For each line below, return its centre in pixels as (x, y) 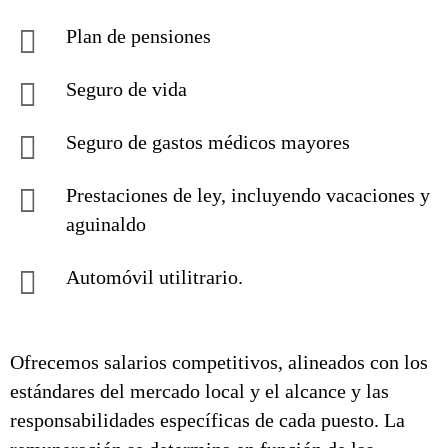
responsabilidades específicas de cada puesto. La (207, 420)
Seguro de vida (126, 89)
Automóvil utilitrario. (154, 277)
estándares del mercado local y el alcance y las (199, 391)
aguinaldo (106, 224)
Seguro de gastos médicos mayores (208, 142)
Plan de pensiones (138, 36)
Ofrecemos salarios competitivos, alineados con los (219, 362)
